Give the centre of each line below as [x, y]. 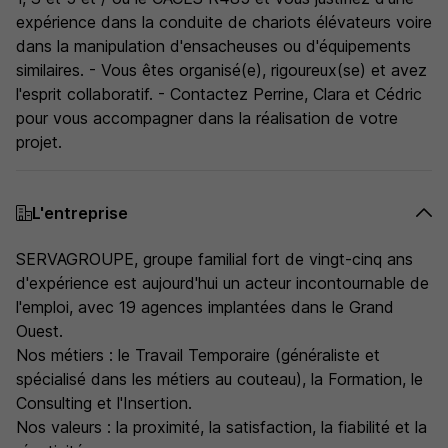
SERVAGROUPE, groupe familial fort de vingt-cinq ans [214, 259]
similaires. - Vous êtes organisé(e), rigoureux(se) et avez [221, 70]
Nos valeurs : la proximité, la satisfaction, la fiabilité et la [221, 427]
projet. [39, 142]
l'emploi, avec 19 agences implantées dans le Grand [205, 307]
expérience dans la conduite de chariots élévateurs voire [224, 22]
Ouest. [39, 331]
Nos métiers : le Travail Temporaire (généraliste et [198, 355]
